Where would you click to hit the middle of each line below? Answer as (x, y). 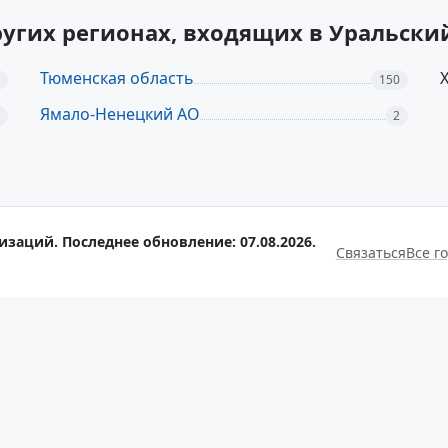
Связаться (370, 252)
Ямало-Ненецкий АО (120, 114)
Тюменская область (117, 78)
